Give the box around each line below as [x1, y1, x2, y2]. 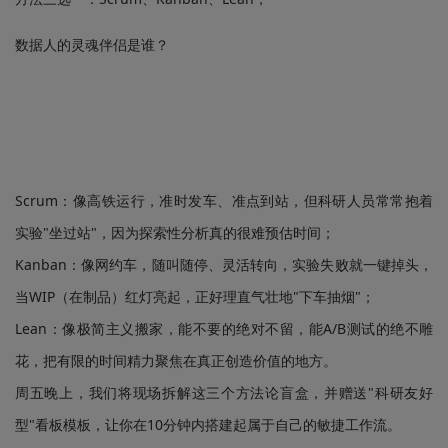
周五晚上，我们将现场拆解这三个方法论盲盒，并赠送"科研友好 [15, 383, 433, 403]
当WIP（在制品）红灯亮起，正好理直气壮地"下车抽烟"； [15, 287, 375, 307]
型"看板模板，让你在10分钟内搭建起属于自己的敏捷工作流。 [15, 415, 401, 435]
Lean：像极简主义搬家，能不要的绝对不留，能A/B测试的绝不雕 [15, 319, 433, 339]
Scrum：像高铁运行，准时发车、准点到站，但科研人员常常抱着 [15, 191, 433, 211]
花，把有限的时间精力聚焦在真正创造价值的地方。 [15, 351, 337, 371]
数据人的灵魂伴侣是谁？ [15, 35, 169, 55]
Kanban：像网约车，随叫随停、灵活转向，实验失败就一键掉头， [15, 255, 433, 275]
